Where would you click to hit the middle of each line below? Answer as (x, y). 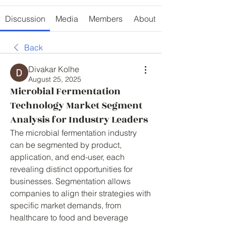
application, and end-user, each (67, 157)
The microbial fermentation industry (73, 133)
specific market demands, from (66, 205)
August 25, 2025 (55, 79)
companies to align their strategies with (80, 193)
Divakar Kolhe (54, 69)
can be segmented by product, (66, 145)
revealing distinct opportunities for (71, 169)
